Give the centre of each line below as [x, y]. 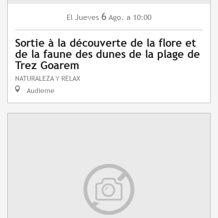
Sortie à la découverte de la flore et [106, 43]
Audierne [40, 91]
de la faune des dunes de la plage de [108, 54]
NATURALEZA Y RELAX [48, 78]
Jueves [87, 18]
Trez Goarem [47, 66]
